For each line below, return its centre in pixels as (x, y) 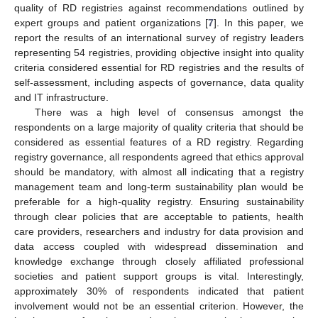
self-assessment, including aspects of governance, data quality (159, 83)
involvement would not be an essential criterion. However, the (159, 306)
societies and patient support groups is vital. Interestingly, (159, 276)
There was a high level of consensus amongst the (169, 113)
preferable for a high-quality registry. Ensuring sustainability (159, 202)
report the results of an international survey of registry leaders (159, 38)
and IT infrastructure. (61, 98)
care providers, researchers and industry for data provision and (159, 232)
